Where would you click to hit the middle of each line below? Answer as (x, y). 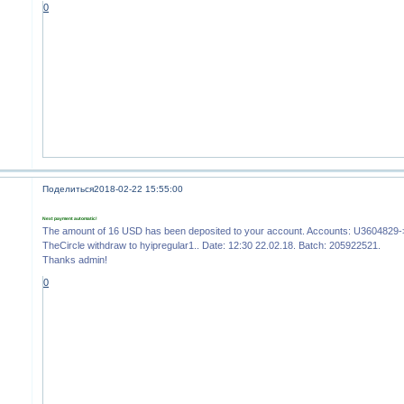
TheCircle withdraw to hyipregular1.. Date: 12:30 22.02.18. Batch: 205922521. (212, 245)
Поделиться (69, 189)
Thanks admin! (75, 259)
